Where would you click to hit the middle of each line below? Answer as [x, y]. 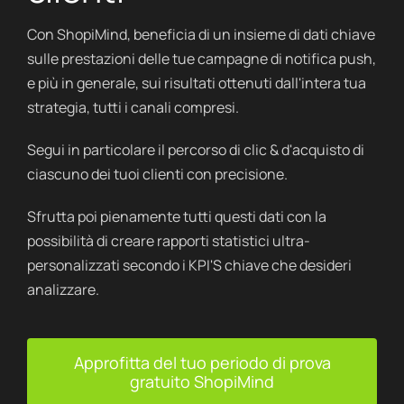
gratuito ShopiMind [202, 381]
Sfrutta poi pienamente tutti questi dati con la [176, 216]
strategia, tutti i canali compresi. [133, 107]
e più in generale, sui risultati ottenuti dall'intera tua [196, 83]
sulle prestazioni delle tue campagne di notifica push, [201, 58]
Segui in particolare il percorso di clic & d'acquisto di [195, 149]
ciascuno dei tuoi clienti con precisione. [157, 174]
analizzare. [63, 289]
